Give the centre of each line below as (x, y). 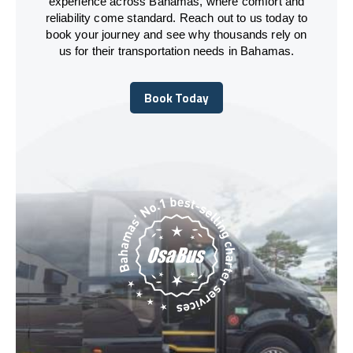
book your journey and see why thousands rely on (176, 34)
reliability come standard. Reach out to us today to (176, 17)
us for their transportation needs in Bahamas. (176, 50)
